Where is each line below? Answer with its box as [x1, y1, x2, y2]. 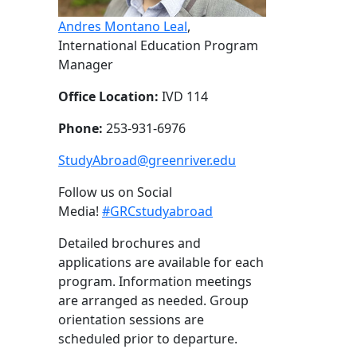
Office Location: [58, 88, 159, 105]
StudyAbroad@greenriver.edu [58, 151, 236, 169]
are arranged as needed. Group [58, 292, 249, 309]
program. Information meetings [58, 273, 252, 290]
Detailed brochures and [58, 234, 201, 252]
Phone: [58, 120, 103, 137]
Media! [58, 202, 102, 220]
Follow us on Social [58, 183, 172, 201]
